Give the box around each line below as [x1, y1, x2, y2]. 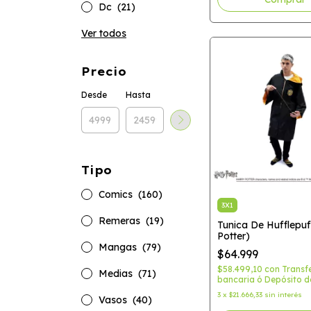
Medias [99, 267, 135, 280]
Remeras [99, 215, 143, 227]
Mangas [99, 241, 140, 253]
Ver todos [81, 27, 126, 40]
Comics [99, 188, 135, 201]
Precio [81, 65, 126, 78]
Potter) [217, 229, 250, 242]
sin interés [264, 289, 302, 299]
